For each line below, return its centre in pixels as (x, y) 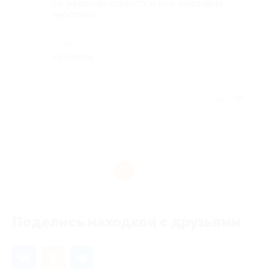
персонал (74, 14)
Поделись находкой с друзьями (126, 222)
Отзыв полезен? (177, 98)
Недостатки (72, 44)
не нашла (73, 56)
